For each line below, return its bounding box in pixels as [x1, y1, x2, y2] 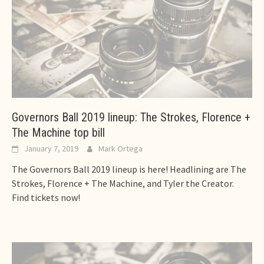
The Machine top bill [12, 126, 105, 140]
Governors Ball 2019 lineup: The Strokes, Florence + [12, 110, 250, 125]
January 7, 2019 [24, 143, 78, 154]
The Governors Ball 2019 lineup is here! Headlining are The [12, 163, 246, 176]
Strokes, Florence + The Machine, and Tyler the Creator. [12, 177, 234, 190]
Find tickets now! [12, 192, 80, 204]
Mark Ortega [98, 143, 143, 154]
